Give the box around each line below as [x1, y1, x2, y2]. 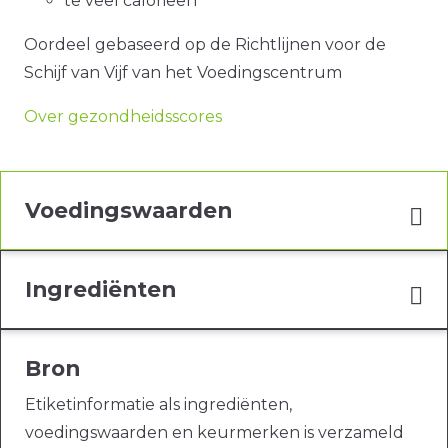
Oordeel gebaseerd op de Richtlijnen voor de [24, 35, 386, 55]
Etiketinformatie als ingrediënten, [25, 395, 292, 415]
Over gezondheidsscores [24, 107, 222, 127]
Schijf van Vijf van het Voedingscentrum [24, 63, 342, 83]
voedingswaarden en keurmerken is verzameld [25, 423, 404, 443]
